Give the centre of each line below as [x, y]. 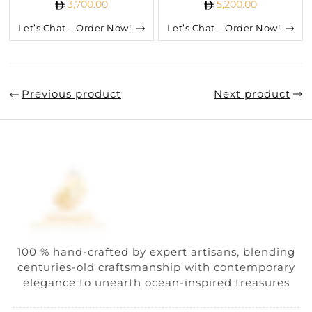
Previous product [71, 94]
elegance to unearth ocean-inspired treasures [156, 282]
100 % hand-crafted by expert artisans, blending [156, 251]
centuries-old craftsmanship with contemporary [156, 267]
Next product [252, 94]
